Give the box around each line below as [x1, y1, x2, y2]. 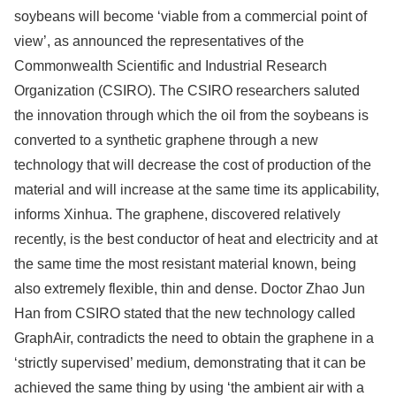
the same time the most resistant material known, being [14, 256, 356, 271]
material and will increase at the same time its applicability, [14, 182, 379, 197]
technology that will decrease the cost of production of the [14, 157, 371, 172]
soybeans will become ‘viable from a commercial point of [14, 9, 367, 24]
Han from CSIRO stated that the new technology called [14, 306, 355, 321]
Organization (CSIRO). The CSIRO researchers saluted [14, 83, 360, 98]
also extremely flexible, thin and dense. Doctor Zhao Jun [14, 281, 365, 296]
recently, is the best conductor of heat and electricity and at [14, 232, 377, 247]
